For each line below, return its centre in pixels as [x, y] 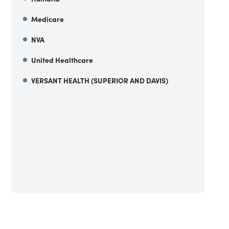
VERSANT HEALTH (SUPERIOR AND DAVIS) [100, 80]
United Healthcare [62, 60]
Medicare [48, 19]
